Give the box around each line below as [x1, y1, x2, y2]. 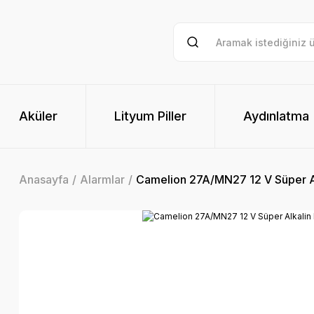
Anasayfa [19, 172, 69, 186]
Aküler [19, 109, 57, 123]
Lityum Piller [114, 109, 186, 123]
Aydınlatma [243, 109, 309, 123]
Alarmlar [80, 172, 125, 186]
